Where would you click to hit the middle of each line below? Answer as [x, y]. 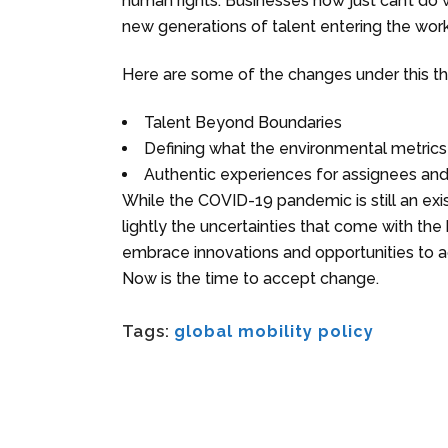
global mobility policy [274, 331]
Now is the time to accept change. [252, 278]
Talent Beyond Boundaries [243, 122]
